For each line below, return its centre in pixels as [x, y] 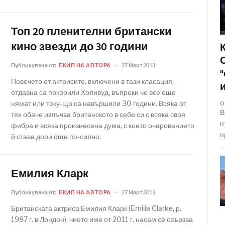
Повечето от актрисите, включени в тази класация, [92, 81]
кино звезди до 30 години [80, 47]
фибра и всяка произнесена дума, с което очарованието [103, 125]
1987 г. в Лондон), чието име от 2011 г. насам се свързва [102, 219]
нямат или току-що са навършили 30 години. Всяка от [99, 103]
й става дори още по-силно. [56, 136]
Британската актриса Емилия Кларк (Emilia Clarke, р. [96, 208]
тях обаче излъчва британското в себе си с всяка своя [98, 114]
